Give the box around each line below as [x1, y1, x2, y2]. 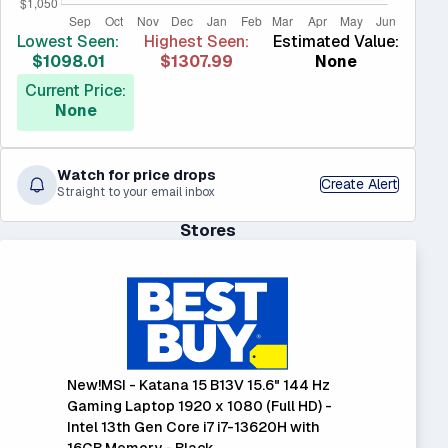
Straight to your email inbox [57, 184, 215, 201]
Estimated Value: [273, 30, 399, 52]
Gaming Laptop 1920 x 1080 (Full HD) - [66, 396, 332, 415]
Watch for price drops [57, 166, 216, 185]
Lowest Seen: [17, 30, 119, 52]
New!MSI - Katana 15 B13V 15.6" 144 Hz [66, 375, 330, 394]
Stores [180, 219, 236, 241]
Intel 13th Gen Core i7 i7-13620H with [66, 417, 320, 436]
